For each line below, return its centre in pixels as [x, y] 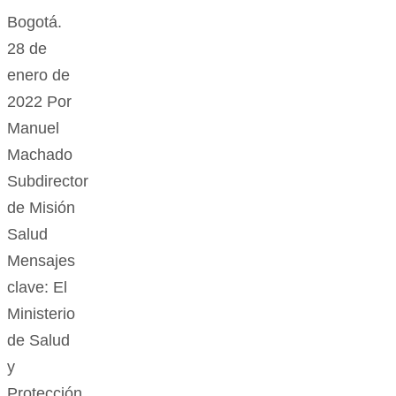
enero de [38, 76]
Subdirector [48, 182]
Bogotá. [34, 23]
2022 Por [39, 102]
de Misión [41, 208]
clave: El [37, 288]
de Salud [38, 341]
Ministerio [41, 314]
